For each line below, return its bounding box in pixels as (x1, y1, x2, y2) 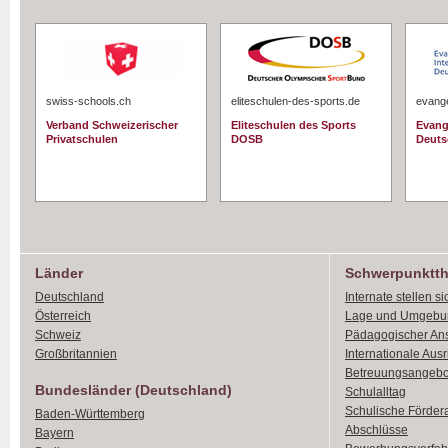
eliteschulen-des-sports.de (231, 95, 360, 107)
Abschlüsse (345, 423, 408, 437)
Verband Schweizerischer (46, 119, 178, 131)
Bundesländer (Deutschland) (35, 382, 232, 398)
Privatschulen (46, 133, 118, 145)
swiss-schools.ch (46, 95, 131, 107)
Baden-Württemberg (35, 407, 145, 421)
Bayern (35, 426, 74, 440)
